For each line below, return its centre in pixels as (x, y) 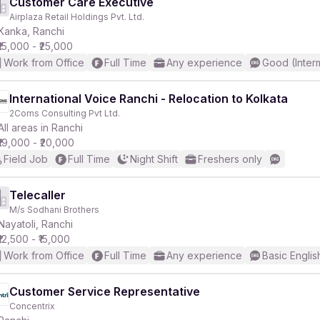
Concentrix (32, 306)
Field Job (26, 159)
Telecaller (37, 195)
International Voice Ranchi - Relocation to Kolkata (149, 99)
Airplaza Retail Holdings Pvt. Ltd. (77, 17)
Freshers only (230, 159)
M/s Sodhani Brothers (54, 210)
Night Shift (154, 159)
